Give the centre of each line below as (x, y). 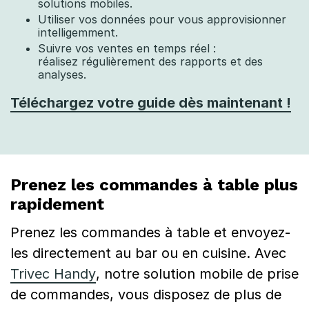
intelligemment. (78, 32)
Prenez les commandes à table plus (154, 185)
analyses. (62, 74)
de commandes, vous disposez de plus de (146, 295)
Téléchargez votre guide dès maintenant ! (151, 103)
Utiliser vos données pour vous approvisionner (162, 19)
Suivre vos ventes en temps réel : (127, 48)
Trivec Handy (53, 274)
